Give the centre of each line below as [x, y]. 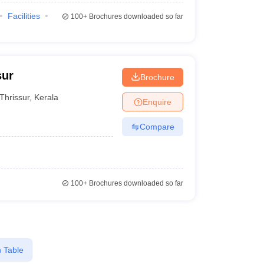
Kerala [47, 97]
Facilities [24, 16]
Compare [157, 126]
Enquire [157, 102]
